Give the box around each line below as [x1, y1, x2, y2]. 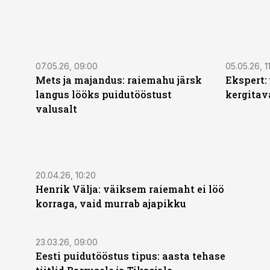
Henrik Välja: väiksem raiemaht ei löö [36, 183, 224, 195]
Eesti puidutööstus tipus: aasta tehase [36, 250, 225, 262]
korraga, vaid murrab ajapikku [36, 197, 186, 210]
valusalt [36, 102, 77, 115]
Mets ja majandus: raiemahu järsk [36, 74, 202, 86]
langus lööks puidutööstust [36, 88, 172, 101]
